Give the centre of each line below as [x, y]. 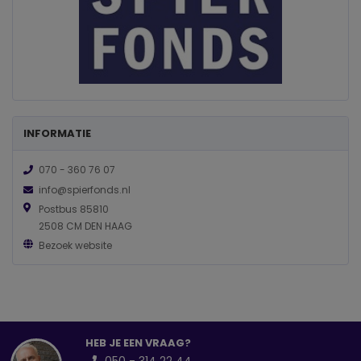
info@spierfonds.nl [84, 189]
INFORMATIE [57, 134]
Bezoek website [75, 246]
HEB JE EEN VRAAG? [138, 343]
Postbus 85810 [73, 209]
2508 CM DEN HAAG [85, 226]
